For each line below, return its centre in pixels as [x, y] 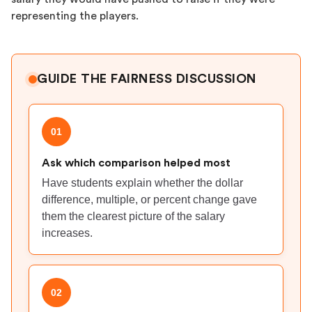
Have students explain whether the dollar [142, 183]
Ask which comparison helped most [136, 163]
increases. [67, 233]
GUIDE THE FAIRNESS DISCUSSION [147, 79]
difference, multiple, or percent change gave [149, 200]
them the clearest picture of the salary [133, 216]
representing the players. [75, 16]
